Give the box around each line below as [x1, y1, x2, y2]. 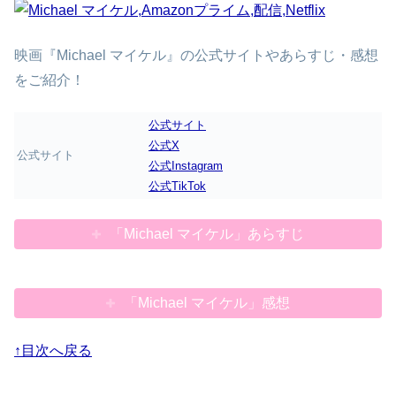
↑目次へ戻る [14, 342, 92, 358]
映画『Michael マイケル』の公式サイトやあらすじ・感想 [14, 47, 378, 63]
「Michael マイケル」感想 [124, 295, 291, 311]
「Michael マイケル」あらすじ [110, 225, 305, 241]
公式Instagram [148, 159, 223, 173]
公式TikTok [148, 179, 206, 194]
